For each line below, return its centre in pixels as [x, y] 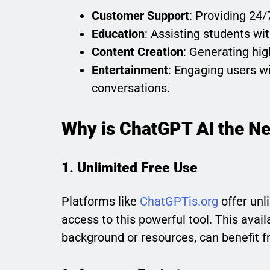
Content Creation [137, 52]
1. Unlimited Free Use [130, 167]
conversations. [131, 88]
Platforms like [101, 202]
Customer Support [140, 16]
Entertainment [130, 70]
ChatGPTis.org [179, 202]
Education [118, 34]
